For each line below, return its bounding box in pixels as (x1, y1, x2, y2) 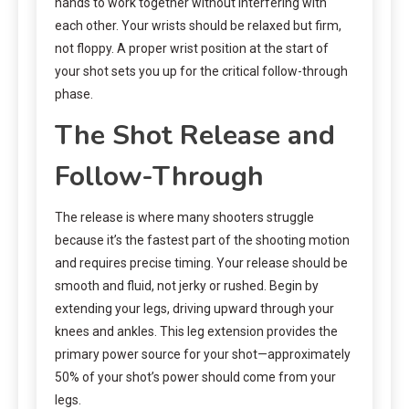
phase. (55, 86, 93, 101)
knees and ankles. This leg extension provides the (55, 323, 338, 339)
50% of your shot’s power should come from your (55, 369, 336, 384)
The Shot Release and (55, 116, 335, 154)
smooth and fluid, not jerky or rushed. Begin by (55, 278, 319, 293)
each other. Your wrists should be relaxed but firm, (55, 17, 341, 33)
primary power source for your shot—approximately (55, 346, 351, 362)
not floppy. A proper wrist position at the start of (55, 40, 329, 56)
